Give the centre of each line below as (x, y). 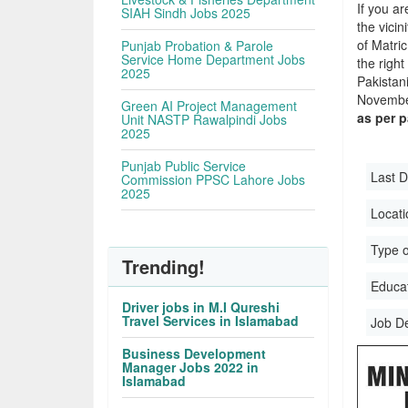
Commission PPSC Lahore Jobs (214, 179)
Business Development (194, 353)
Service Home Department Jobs (214, 59)
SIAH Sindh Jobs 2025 (186, 13)
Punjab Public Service (184, 166)
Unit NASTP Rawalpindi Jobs (204, 119)
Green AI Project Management (209, 106)
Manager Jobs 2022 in (191, 367)
